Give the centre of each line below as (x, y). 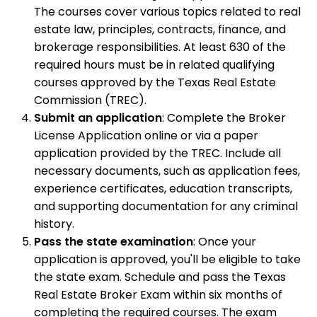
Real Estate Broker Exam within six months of (158, 294)
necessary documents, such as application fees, (167, 171)
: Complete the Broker (224, 117)
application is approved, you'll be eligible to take (167, 259)
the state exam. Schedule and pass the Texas (160, 277)
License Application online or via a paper (146, 135)
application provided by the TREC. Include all (157, 153)
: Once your (225, 241)
